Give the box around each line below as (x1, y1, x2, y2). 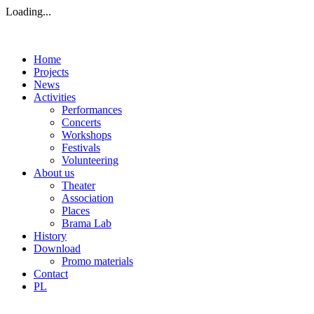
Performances (62, 104, 122, 116)
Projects (34, 66, 69, 78)
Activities (34, 91, 76, 103)
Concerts (62, 116, 101, 128)
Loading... (6, 6, 51, 18)
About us (34, 167, 74, 179)
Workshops (62, 129, 111, 141)
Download (34, 243, 81, 254)
